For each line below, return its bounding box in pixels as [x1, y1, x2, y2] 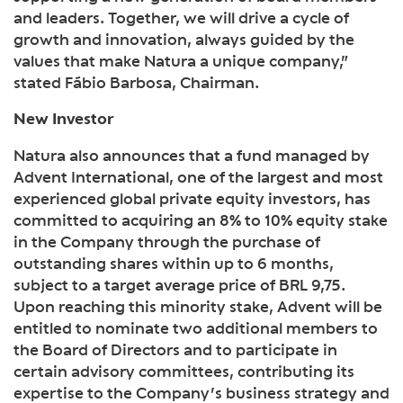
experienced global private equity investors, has [13, 188, 371, 208]
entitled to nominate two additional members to [13, 318, 378, 337]
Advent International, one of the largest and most [13, 166, 383, 186]
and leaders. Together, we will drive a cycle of [13, 7, 349, 27]
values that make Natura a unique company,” [13, 50, 348, 70]
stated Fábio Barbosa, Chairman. [13, 72, 259, 92]
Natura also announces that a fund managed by [13, 145, 370, 165]
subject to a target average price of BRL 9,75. [13, 274, 345, 294]
